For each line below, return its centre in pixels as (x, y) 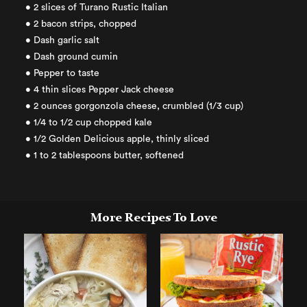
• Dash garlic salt (63, 40)
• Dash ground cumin (72, 57)
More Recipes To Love (153, 217)
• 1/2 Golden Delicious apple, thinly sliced (118, 139)
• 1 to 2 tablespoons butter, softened (105, 156)
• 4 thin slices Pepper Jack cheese (100, 90)
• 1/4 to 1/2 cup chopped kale (89, 123)
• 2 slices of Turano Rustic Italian (97, 8)
